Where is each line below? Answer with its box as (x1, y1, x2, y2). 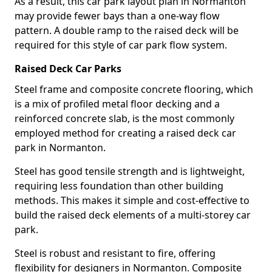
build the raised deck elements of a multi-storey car (15, 208, 251, 222)
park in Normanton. (15, 141, 106, 154)
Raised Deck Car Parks (15, 62, 121, 75)
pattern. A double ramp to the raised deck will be (15, 24, 239, 37)
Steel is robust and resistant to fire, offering (15, 246, 216, 260)
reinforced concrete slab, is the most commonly (15, 112, 234, 125)
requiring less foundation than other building (15, 179, 223, 192)
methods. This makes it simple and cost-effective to (15, 194, 250, 207)
